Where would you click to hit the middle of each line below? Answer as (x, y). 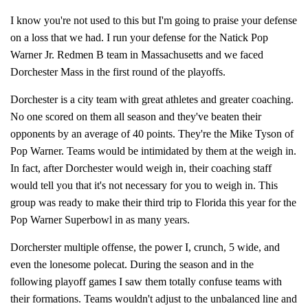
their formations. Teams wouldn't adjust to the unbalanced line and (154, 299)
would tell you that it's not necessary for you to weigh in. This (144, 185)
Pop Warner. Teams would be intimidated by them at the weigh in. (153, 151)
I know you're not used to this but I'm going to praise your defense (154, 20)
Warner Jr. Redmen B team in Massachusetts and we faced (137, 55)
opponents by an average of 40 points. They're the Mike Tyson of (152, 134)
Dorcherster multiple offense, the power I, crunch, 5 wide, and (145, 247)
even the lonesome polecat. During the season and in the (132, 264)
